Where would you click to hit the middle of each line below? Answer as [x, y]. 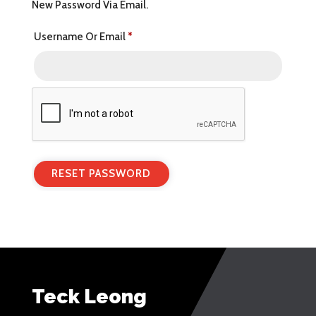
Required [154, 36]
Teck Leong [89, 297]
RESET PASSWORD [102, 174]
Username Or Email [80, 37]
